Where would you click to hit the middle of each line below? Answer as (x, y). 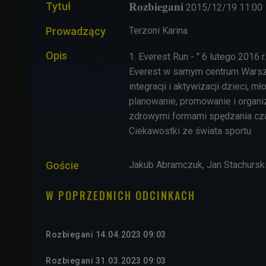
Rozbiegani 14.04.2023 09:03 (106, 235)
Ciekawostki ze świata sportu (190, 131)
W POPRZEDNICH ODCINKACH (121, 196)
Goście (62, 166)
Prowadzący (76, 31)
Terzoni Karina (158, 31)
